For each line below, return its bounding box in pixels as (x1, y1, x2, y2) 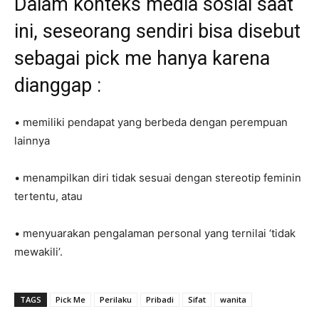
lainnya (14, 133, 50, 147)
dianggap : (14, 73, 101, 97)
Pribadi (146, 293, 174, 305)
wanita (220, 293, 246, 305)
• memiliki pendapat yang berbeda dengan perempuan (14, 115, 288, 129)
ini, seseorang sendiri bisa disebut (14, 19, 300, 43)
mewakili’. (14, 244, 63, 258)
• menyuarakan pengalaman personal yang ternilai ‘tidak (14, 226, 296, 240)
